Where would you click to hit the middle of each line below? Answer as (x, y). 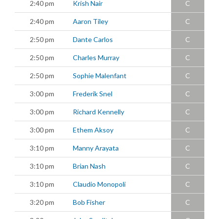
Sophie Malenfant (100, 75)
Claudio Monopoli (99, 184)
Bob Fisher (89, 202)
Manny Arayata (96, 148)
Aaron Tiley (90, 21)
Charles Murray (96, 57)
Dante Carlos (93, 39)
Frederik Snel (93, 93)
